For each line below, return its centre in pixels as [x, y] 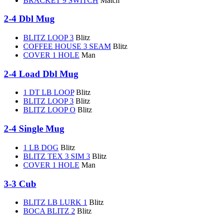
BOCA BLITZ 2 [49, 211]
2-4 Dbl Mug [29, 19]
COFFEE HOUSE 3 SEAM [67, 46]
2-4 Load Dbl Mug [41, 74]
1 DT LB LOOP [49, 93]
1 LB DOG [41, 147]
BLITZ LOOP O [49, 110]
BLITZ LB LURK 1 [55, 202]
